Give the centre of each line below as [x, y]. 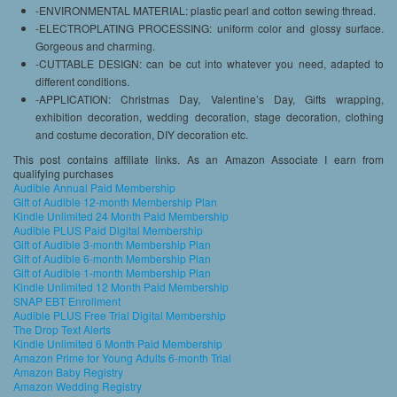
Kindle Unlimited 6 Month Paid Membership [118, 343]
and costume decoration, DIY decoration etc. [142, 134]
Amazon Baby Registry [68, 371]
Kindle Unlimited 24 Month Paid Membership [121, 215]
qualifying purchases [63, 173]
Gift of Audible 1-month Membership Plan [112, 272]
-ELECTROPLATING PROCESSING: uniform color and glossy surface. [210, 27]
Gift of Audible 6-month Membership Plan [112, 258]
